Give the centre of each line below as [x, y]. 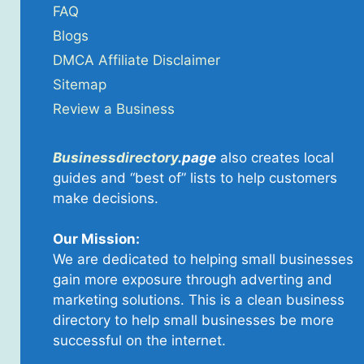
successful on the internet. [139, 341]
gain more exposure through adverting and [192, 280]
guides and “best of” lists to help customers [195, 178]
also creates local [275, 157]
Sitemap [79, 84]
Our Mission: [96, 239]
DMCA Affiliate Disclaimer [136, 60]
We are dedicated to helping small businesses [203, 260]
